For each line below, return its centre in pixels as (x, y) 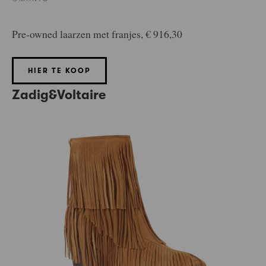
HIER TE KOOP (59, 71)
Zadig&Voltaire (59, 95)
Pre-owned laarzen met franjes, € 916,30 (97, 34)
